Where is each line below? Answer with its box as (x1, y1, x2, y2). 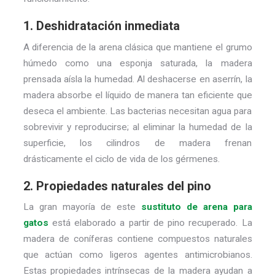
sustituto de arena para (141, 201, 252, 213)
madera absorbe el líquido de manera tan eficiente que (23, 89, 252, 101)
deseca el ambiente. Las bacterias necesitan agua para (23, 105, 252, 117)
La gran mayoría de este (23, 201, 141, 213)
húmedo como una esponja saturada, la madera (23, 57, 252, 69)
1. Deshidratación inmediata (23, 18, 180, 34)
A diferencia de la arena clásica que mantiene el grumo (23, 41, 252, 53)
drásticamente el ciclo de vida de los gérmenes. (23, 153, 220, 165)
